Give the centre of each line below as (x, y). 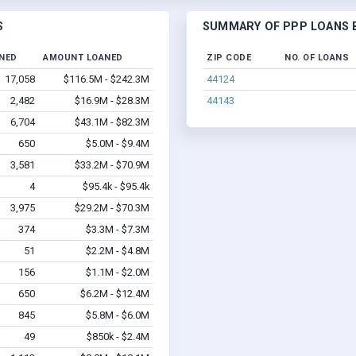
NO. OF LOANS (317, 58)
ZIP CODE (229, 58)
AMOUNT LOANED (83, 58)
